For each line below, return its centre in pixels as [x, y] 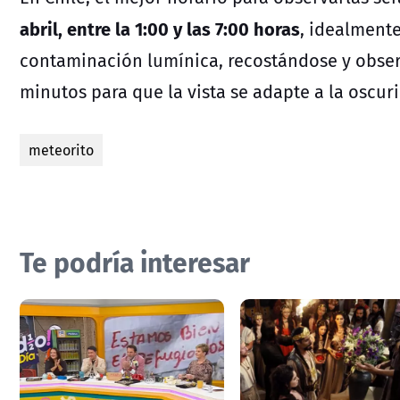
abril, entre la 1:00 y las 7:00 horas [160, 28]
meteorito [61, 150]
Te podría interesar [135, 261]
